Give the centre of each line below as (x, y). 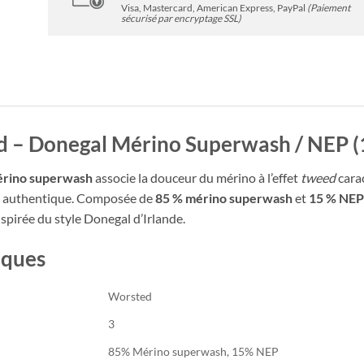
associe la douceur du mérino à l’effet (197, 178)
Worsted (130, 297)
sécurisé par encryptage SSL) (181, 18)
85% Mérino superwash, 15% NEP (193, 352)
